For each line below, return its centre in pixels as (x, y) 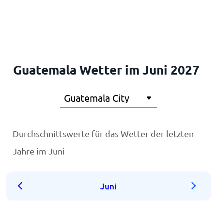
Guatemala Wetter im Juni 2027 (106, 70)
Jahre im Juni (39, 151)
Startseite (28, 16)
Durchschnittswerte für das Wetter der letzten (103, 133)
